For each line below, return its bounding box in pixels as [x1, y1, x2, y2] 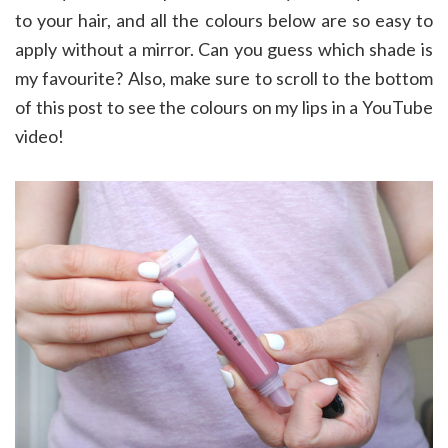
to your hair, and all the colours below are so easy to [15, 8, 433, 31]
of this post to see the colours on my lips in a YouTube [15, 95, 433, 118]
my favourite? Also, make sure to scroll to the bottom [15, 66, 433, 89]
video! [15, 124, 64, 147]
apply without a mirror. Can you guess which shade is [15, 37, 433, 60]
